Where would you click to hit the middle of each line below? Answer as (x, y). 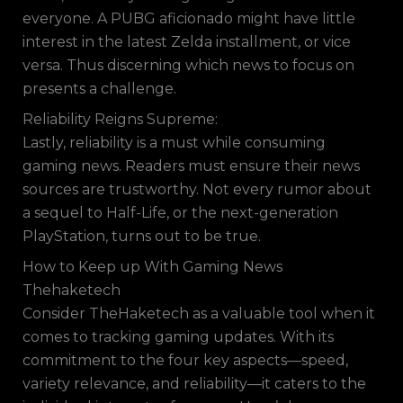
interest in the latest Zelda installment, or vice (186, 42)
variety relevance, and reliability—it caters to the (194, 384)
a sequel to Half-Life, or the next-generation (180, 213)
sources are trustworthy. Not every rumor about (197, 189)
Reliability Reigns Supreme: (120, 119)
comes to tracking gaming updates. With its (178, 337)
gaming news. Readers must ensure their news (191, 166)
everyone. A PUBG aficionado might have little (188, 18)
